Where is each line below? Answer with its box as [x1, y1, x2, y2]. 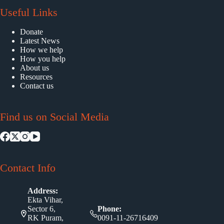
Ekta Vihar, [27, 195, 63, 204]
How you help [20, 54, 65, 63]
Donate [20, 27, 43, 36]
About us [20, 63, 49, 72]
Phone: [97, 204, 121, 213]
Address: [27, 186, 58, 195]
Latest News [20, 36, 59, 45]
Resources [20, 72, 52, 81]
